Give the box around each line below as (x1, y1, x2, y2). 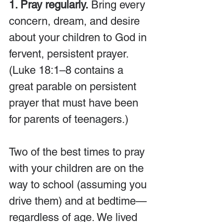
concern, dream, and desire (9, 15, 143, 27)
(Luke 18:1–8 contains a (9, 64, 126, 76)
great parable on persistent (9, 80, 139, 93)
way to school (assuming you (9, 178, 150, 191)
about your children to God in (9, 31, 150, 44)
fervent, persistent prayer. (9, 48, 131, 60)
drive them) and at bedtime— (9, 195, 147, 207)
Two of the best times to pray (9, 146, 148, 158)
